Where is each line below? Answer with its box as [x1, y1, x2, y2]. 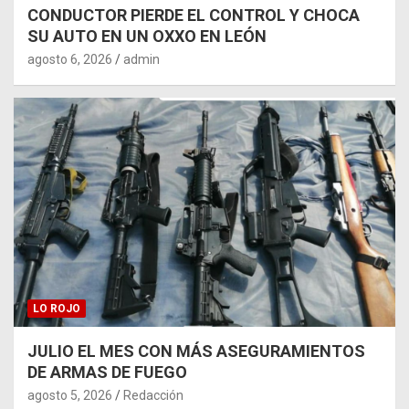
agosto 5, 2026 [27, 387, 112, 403]
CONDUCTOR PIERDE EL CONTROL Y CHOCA [27, 5, 360, 26]
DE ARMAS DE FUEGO [27, 362, 187, 382]
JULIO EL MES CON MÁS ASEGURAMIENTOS [27, 341, 365, 361]
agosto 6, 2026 [27, 52, 112, 68]
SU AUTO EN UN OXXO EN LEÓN [27, 26, 267, 47]
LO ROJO [33, 301, 80, 315]
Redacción [123, 387, 184, 403]
